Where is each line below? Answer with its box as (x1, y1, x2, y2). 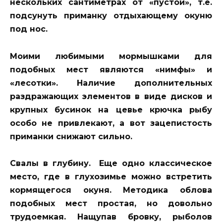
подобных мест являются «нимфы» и (10, 64, 212, 74)
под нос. (10, 24, 48, 34)
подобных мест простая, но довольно (10, 198, 212, 208)
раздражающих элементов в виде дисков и (10, 91, 212, 101)
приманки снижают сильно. (10, 131, 132, 141)
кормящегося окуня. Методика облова (10, 185, 212, 195)
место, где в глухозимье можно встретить (10, 171, 212, 181)
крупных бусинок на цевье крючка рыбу (10, 105, 212, 114)
